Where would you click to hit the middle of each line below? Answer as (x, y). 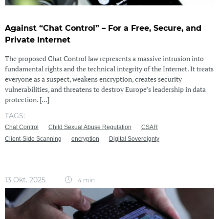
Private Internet (37, 40)
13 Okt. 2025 (26, 180)
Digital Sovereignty (134, 139)
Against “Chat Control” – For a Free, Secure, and (103, 28)
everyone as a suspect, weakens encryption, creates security (93, 79)
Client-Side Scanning (33, 139)
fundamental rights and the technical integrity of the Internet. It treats (109, 68)
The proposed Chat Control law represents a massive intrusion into (104, 58)
